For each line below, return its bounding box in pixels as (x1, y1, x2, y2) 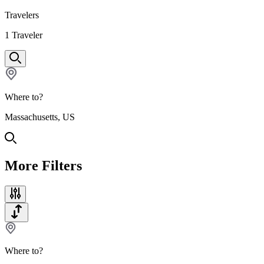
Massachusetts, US (5, 112, 75, 122)
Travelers (5, 10, 39, 20)
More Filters (5, 157, 82, 173)
